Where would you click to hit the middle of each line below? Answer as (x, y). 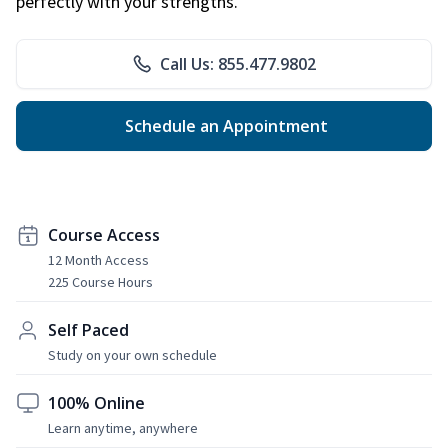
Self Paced (88, 329)
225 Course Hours (100, 281)
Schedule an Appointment (224, 125)
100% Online (96, 402)
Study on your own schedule (132, 354)
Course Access (104, 234)
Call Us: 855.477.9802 (238, 63)
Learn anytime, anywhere (123, 427)
